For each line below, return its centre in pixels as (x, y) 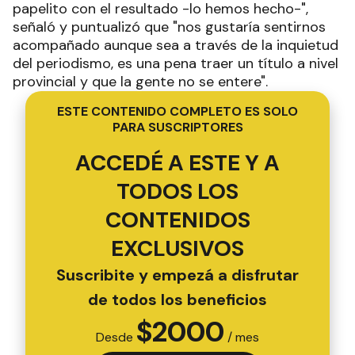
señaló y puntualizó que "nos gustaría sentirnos (169, 27)
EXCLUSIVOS (177, 248)
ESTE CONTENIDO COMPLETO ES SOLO (177, 111)
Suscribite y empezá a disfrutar (177, 275)
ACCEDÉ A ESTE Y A (177, 163)
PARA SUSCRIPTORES (177, 127)
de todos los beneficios (177, 300)
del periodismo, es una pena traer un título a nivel (176, 63)
